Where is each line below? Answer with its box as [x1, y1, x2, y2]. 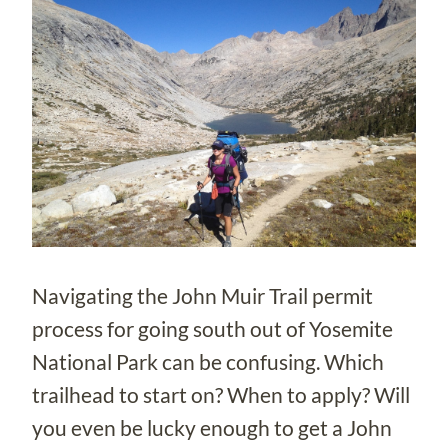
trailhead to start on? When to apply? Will [32, 381, 410, 407]
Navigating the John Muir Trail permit [32, 282, 373, 308]
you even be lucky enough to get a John [32, 414, 392, 440]
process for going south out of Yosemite [32, 315, 393, 341]
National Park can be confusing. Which [32, 348, 384, 374]
